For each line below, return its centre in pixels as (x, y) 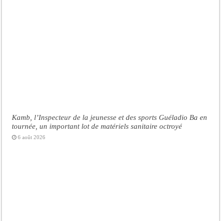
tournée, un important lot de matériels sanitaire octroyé (97, 126)
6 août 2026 (32, 137)
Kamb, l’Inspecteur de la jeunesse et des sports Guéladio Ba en (110, 117)
